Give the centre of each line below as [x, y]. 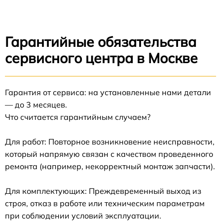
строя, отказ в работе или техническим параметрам [105, 203]
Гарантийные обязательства [101, 42]
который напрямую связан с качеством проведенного [109, 154]
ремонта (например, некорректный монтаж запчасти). [110, 166]
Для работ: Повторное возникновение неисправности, [110, 142]
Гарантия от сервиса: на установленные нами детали [108, 92]
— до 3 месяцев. [36, 105]
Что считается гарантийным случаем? [78, 117]
